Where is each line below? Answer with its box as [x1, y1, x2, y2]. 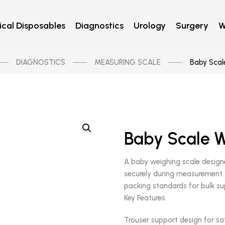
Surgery [176, 20, 209, 31]
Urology [134, 20, 166, 31]
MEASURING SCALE [94, 58, 161, 67]
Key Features [124, 193, 166, 202]
